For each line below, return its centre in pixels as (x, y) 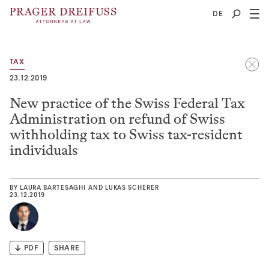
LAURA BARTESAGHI (53, 188)
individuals (44, 150)
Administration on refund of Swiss (117, 119)
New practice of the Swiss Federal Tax (127, 103)
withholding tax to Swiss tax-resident (126, 134)
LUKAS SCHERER (132, 188)
